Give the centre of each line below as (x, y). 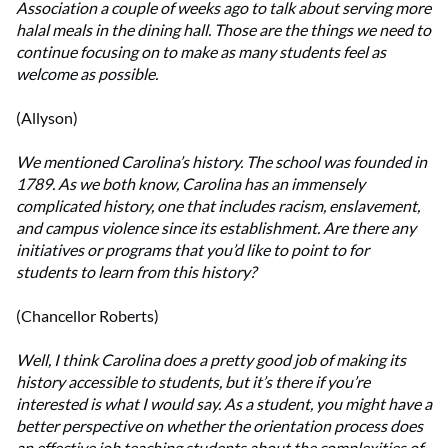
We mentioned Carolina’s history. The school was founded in (221, 162)
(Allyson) (47, 118)
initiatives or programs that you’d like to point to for (192, 250)
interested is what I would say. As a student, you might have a (224, 404)
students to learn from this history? (136, 272)
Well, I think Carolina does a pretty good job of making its (211, 360)
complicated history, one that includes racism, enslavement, (218, 206)
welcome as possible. (87, 74)
